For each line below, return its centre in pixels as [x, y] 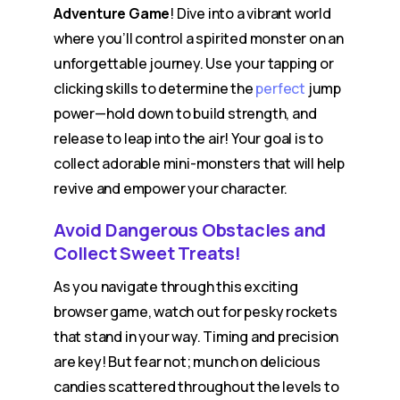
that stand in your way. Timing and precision [196, 337]
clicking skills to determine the [155, 88]
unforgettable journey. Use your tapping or [194, 63]
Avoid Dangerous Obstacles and [190, 230]
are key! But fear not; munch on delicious [187, 362]
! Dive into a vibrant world [250, 13]
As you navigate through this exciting [176, 287]
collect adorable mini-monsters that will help [199, 163]
